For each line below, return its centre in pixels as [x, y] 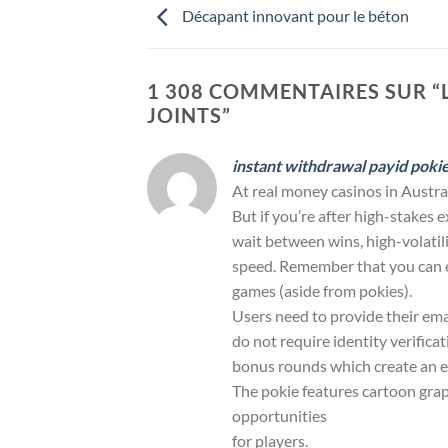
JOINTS [184, 114]
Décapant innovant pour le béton [294, 15]
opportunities [279, 415]
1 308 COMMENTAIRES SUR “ [294, 90]
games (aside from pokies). [322, 290]
